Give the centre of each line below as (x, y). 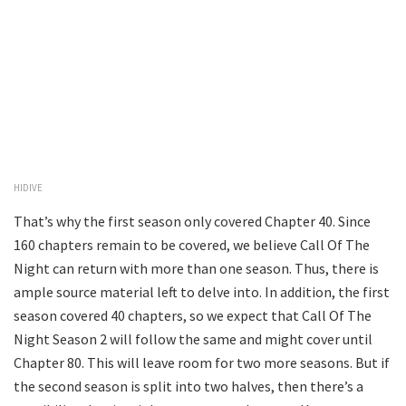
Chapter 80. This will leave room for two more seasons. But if (202, 363)
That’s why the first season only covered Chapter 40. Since (192, 222)
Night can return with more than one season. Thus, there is (196, 269)
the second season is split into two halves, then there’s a (188, 387)
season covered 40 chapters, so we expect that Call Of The (193, 316)
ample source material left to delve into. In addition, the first (202, 292)
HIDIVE (28, 188)
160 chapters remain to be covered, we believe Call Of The (192, 245)
